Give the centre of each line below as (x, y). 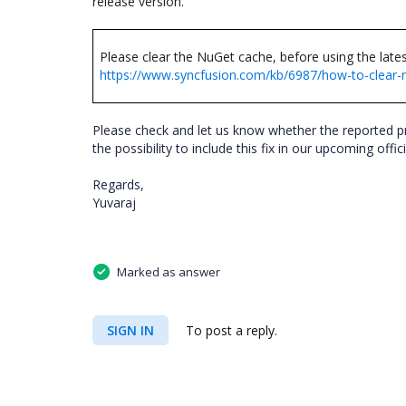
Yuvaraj (114, 203)
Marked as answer (169, 272)
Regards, (118, 184)
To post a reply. (230, 331)
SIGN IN (130, 331)
